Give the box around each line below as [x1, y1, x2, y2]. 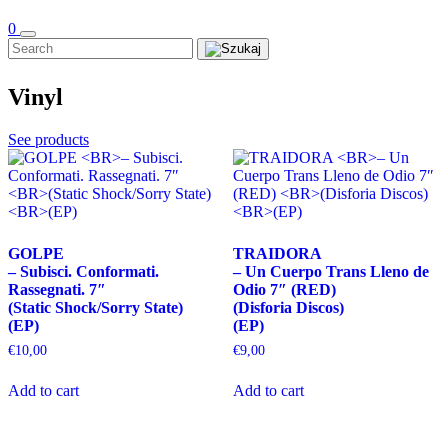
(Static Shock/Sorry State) [8, 299, 183, 317]
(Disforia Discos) [232, 299, 344, 317]
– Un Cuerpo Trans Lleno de [232, 263, 429, 281]
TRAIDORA [232, 245, 322, 263]
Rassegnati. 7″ [8, 281, 106, 299]
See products [8, 131, 89, 149]
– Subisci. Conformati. [8, 263, 159, 281]
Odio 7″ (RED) [232, 281, 336, 299]
